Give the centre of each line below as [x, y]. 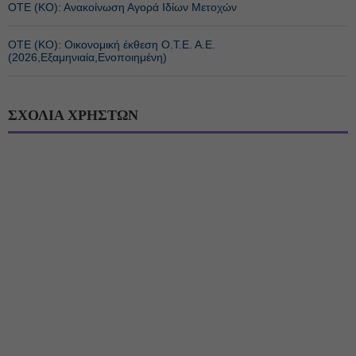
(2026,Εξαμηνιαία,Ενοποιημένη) [87, 57]
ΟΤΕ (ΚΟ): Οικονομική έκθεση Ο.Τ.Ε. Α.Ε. [112, 44]
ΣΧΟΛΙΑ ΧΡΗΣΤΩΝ [73, 115]
